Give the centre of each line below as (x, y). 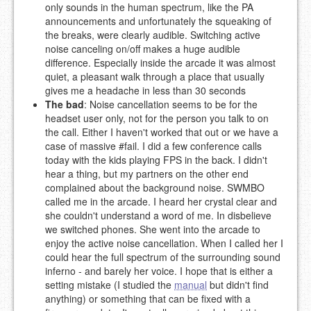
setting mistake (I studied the (110, 284)
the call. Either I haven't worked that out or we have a (162, 132)
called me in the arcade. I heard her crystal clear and (161, 201)
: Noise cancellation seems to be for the (171, 104)
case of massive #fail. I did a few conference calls (153, 145)
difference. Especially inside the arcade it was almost (160, 62)
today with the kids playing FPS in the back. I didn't (156, 159)
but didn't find (238, 284)
